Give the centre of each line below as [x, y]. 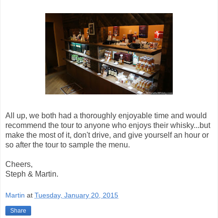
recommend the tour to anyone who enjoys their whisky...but [108, 126]
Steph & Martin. [32, 174]
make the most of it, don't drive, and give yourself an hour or [107, 135]
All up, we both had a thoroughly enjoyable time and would [106, 116]
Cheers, [19, 164]
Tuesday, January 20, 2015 [76, 195]
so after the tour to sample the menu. [68, 145]
